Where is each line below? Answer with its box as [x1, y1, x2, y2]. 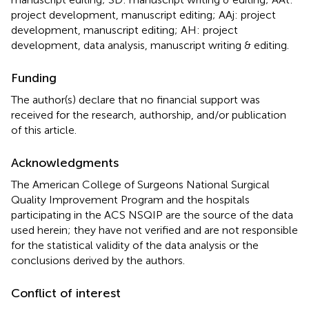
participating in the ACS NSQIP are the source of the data [11, 208, 293, 221]
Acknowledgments [11, 154, 119, 170]
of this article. [11, 123, 77, 137]
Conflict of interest [11, 285, 121, 301]
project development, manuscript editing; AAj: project [11, 8, 276, 21]
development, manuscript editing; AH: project [11, 23, 238, 37]
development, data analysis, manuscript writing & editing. [11, 38, 289, 52]
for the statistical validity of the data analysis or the [11, 238, 259, 252]
